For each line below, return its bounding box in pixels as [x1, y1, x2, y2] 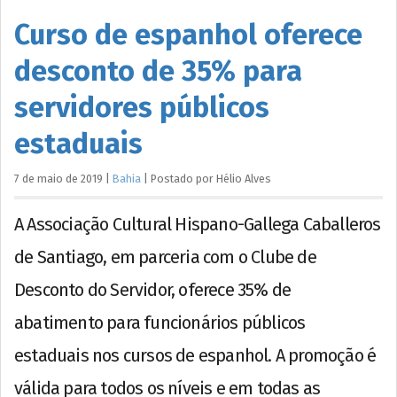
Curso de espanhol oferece [14, 17, 362, 51]
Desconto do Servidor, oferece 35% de [14, 278, 292, 300]
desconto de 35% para [14, 53, 302, 88]
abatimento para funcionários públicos [14, 311, 306, 333]
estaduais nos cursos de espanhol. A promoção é [14, 344, 377, 366]
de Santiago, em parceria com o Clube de [14, 245, 316, 268]
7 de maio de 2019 [14, 171, 103, 185]
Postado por [151, 171, 216, 185]
